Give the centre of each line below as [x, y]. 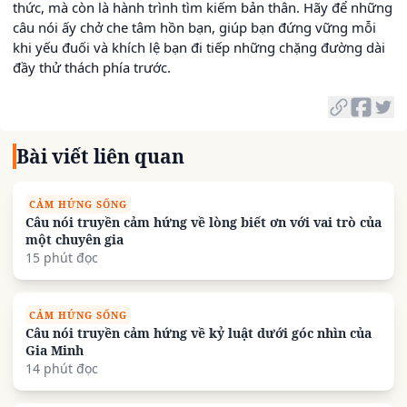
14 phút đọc [62, 369]
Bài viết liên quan [100, 157]
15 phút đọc [62, 258]
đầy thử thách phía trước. [92, 67]
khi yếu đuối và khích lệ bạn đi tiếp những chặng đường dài [199, 47]
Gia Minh [55, 351]
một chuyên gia [74, 240]
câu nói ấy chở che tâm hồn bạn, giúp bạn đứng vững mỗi [194, 27]
